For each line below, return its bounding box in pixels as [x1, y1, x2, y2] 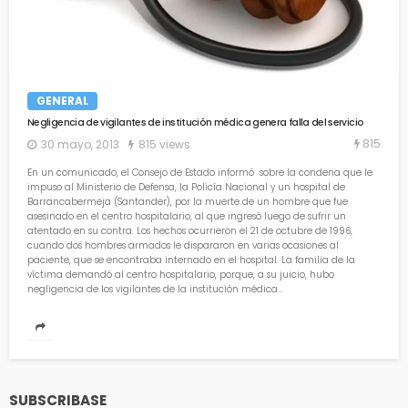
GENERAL [36, 93, 88, 109]
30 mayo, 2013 [41, 136, 119, 152]
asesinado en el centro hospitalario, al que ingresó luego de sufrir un [27, 209, 346, 223]
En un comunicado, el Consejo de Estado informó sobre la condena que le [27, 165, 372, 179]
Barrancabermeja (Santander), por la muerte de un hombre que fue [27, 194, 348, 209]
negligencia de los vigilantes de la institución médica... [27, 281, 283, 296]
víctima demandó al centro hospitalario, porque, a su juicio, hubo [27, 267, 334, 281]
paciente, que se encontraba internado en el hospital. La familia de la [27, 252, 355, 267]
